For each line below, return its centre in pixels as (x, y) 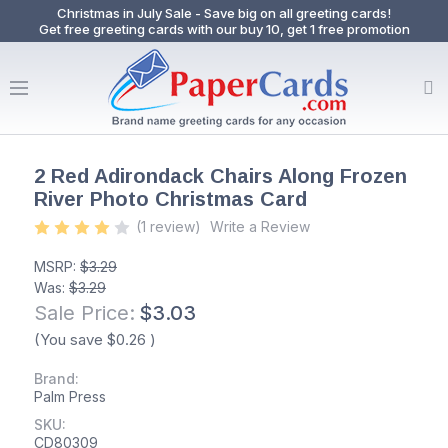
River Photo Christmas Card (170, 199)
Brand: (56, 378)
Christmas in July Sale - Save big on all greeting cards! (224, 13)
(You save (68, 339)
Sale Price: (84, 313)
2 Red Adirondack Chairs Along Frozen (220, 176)
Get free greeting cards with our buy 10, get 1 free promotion (224, 29)
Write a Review (260, 226)
